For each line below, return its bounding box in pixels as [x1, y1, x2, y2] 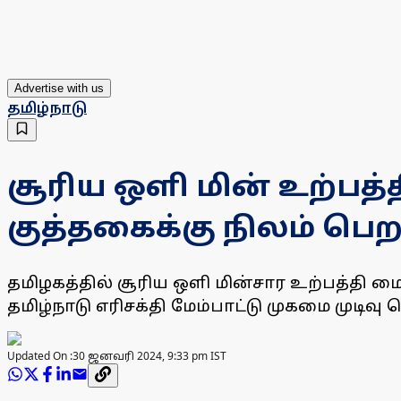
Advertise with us [14, 81, 104, 96]
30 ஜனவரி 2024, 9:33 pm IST [73, 348, 226, 364]
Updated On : [7, 348, 73, 364]
